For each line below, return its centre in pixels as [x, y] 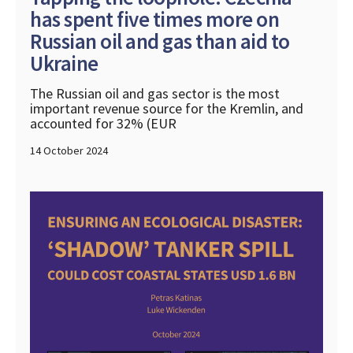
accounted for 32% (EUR [103, 123]
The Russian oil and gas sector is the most [155, 93]
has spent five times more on [154, 19]
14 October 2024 [69, 150]
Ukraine [64, 63]
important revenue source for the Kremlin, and [167, 108]
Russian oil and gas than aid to [160, 41]
